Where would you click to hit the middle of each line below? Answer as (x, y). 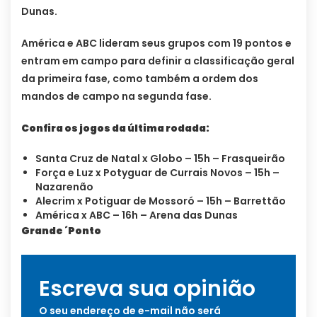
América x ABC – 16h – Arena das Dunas (137, 215)
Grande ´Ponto (61, 231)
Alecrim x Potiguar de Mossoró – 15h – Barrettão (161, 201)
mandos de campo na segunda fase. (116, 97)
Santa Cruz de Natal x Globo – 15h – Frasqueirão (160, 159)
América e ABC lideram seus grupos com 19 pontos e (156, 44)
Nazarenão (64, 187)
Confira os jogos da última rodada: (115, 128)
